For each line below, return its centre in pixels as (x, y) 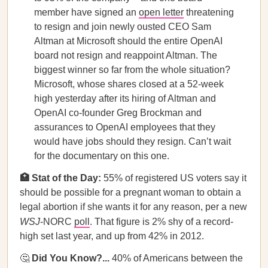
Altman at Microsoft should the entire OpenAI (128, 41)
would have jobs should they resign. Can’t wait (133, 141)
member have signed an (86, 12)
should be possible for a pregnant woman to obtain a (130, 192)
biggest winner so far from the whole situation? (132, 70)
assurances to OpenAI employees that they (125, 127)
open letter (161, 12)
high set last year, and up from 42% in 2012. (112, 236)
